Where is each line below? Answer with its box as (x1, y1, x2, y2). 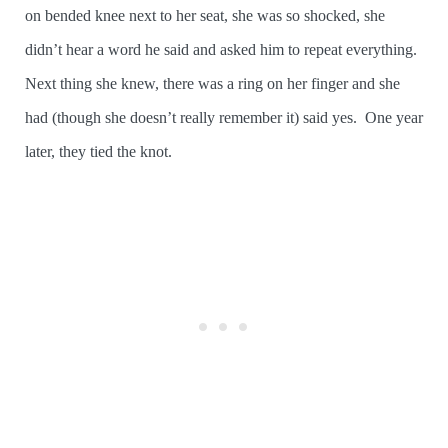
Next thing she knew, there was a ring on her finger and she (25, 75, 400, 93)
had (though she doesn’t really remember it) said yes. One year (25, 109, 423, 127)
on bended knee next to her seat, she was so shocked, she (25, 7, 385, 25)
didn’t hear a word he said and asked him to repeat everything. (25, 41, 417, 59)
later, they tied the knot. (25, 143, 172, 161)
